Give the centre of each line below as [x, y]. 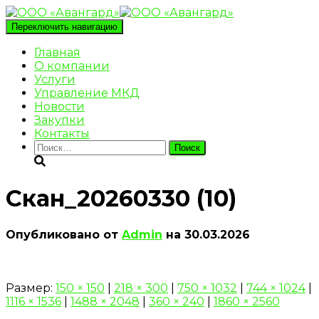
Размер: [31, 288]
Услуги [55, 79]
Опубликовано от [64, 234]
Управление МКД [87, 93]
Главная [57, 52]
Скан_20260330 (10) [121, 199]
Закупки [59, 120]
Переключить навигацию [64, 27]
